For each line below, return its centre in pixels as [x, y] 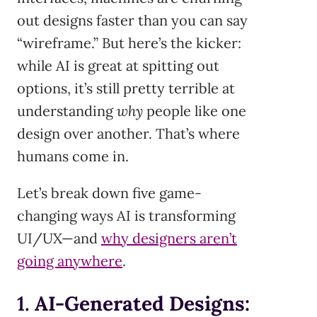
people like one [195, 110]
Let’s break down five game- [109, 192]
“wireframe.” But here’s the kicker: [129, 42]
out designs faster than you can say [132, 20]
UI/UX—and [59, 238]
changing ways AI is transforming [126, 215]
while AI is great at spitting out [118, 65]
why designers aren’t [169, 238]
